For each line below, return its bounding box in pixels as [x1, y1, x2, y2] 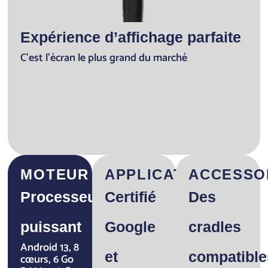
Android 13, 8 [20, 239, 80, 257]
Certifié [104, 188, 156, 206]
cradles [188, 218, 242, 236]
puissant [20, 218, 82, 236]
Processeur [20, 188, 103, 206]
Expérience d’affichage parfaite [20, 29, 242, 46]
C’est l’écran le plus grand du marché [20, 49, 188, 68]
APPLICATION [104, 166, 212, 183]
